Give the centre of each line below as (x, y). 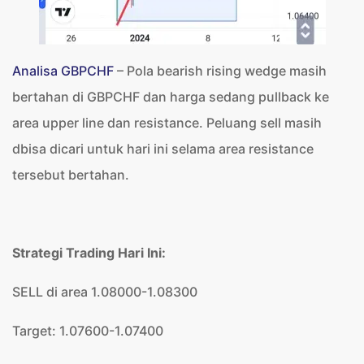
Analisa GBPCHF (63, 71)
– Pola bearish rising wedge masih (220, 71)
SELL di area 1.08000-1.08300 (105, 292)
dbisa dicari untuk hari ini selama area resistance (163, 149)
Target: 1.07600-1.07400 (88, 331)
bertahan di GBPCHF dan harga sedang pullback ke (171, 97)
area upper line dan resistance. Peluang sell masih (167, 123)
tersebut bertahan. (71, 175)
